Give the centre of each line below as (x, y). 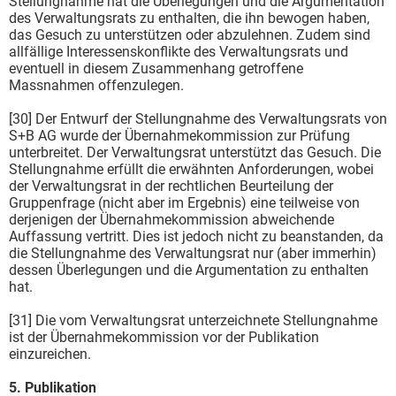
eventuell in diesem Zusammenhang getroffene (156, 68)
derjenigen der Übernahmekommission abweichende (171, 219)
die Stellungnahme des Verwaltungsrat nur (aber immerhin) (193, 253)
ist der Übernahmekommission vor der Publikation (164, 337)
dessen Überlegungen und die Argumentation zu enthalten (189, 270)
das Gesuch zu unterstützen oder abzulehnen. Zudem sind (190, 34)
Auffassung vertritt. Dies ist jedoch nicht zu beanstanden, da (196, 236)
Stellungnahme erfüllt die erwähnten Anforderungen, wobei (191, 169)
